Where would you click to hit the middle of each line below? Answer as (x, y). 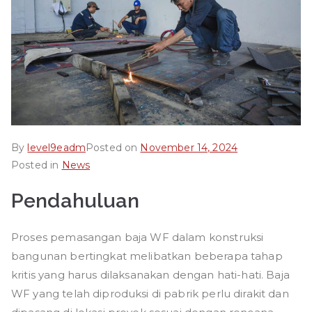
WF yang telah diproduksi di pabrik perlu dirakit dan (150, 293)
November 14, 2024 (189, 147)
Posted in (37, 165)
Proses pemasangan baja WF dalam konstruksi (138, 237)
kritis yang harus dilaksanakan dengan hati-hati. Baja (150, 274)
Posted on (113, 147)
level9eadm (56, 147)
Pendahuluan (76, 200)
